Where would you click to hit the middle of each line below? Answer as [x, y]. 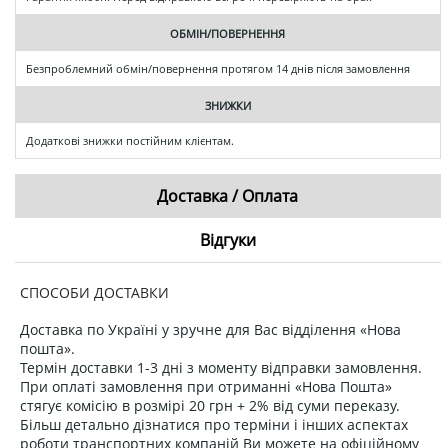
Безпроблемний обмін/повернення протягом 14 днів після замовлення [218, 68]
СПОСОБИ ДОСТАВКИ [94, 292]
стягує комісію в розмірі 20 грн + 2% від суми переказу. [210, 405]
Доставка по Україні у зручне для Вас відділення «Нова [210, 329]
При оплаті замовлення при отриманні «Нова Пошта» [206, 386]
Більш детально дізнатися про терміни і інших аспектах [214, 424]
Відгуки [227, 239]
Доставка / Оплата [228, 195]
